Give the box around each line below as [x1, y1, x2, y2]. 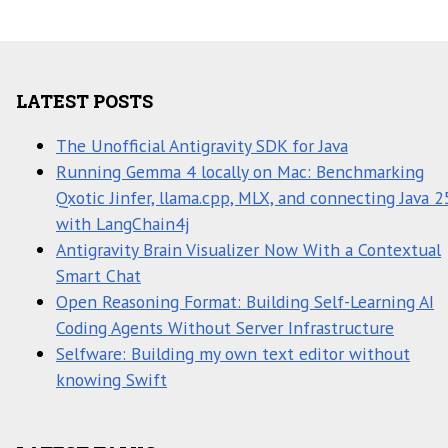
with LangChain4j [56, 211, 190, 235]
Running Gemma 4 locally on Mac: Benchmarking [56, 159, 424, 183]
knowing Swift [56, 367, 167, 391]
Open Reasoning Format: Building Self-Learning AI [56, 289, 434, 313]
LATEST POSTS [16, 90, 153, 114]
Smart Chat [56, 263, 141, 287]
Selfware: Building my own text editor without [56, 341, 410, 365]
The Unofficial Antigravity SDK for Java [56, 133, 348, 157]
